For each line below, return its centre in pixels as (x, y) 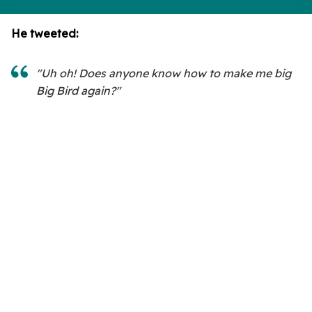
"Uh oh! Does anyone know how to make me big (164, 73)
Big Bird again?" (78, 90)
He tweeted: (45, 33)
